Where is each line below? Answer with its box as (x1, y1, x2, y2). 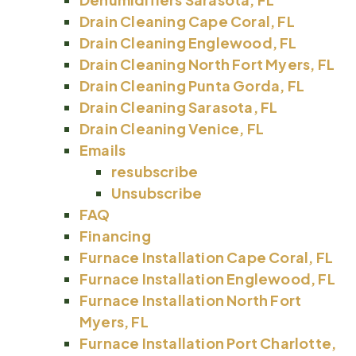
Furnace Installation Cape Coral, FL (79, 248, 333, 267)
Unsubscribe (111, 184, 203, 203)
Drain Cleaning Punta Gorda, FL (79, 76, 304, 95)
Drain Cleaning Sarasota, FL (79, 98, 278, 117)
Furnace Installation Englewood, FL (79, 269, 335, 288)
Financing (79, 226, 151, 246)
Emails (79, 141, 126, 160)
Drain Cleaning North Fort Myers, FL (79, 55, 335, 74)
